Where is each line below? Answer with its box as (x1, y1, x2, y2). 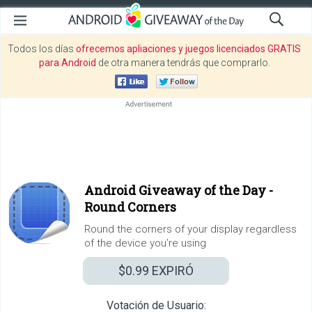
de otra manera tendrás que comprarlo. (95, 57, 270, 68)
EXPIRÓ (149, 263, 194, 278)
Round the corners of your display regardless (84, 223, 297, 235)
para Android (38, 57, 96, 68)
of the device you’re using (84, 237, 206, 249)
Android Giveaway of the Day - (84, 182, 273, 198)
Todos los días (8, 43, 76, 54)
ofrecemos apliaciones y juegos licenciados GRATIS (76, 43, 301, 54)
